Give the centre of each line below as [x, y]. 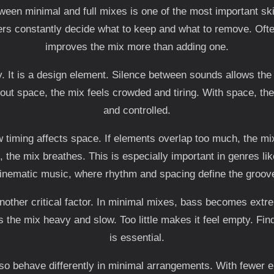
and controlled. [137, 110]
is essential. [137, 238]
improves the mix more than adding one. [137, 47]
